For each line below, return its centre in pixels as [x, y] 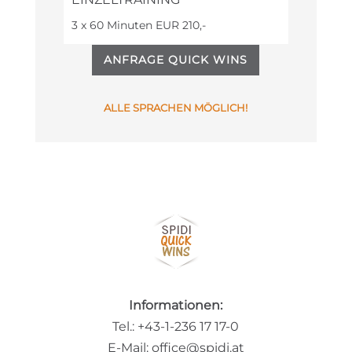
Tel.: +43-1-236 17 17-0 [176, 326]
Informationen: [176, 305]
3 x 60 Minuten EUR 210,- [138, 25]
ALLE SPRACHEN [149, 107]
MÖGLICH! [221, 107]
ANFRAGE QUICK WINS [176, 59]
